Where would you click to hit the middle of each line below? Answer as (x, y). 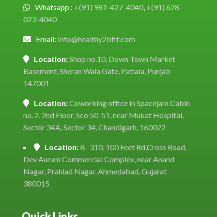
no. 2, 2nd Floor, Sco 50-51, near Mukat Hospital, (103, 115)
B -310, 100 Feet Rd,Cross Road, (133, 147)
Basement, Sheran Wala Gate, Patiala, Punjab (97, 71)
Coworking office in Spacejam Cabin (130, 103)
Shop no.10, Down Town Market (122, 59)
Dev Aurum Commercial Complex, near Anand (99, 159)
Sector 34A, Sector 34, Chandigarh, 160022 (94, 127)
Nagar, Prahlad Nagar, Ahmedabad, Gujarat (95, 171)
